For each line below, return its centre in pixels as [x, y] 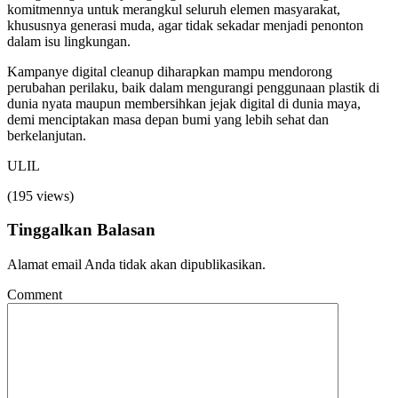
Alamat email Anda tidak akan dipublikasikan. [136, 265]
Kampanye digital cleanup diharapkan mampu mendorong [170, 71]
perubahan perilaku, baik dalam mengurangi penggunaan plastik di [193, 87]
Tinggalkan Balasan [81, 230]
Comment [35, 295]
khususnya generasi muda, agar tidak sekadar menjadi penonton [185, 25]
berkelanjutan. [47, 135]
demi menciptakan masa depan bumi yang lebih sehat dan [168, 119]
